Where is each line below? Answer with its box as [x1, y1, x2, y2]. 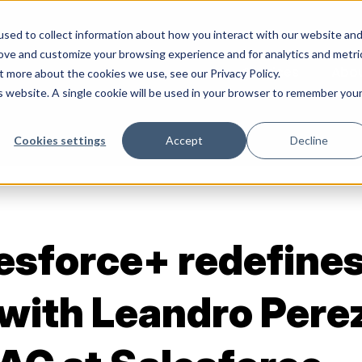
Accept [166, 133, 204, 147]
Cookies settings [14, 133, 107, 147]
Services [242, 63, 299, 82]
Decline [289, 133, 328, 147]
